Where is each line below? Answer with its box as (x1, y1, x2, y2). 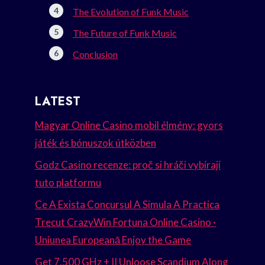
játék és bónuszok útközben (35, 137, 157, 150)
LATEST (35, 93, 81, 111)
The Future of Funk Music (73, 27, 177, 39)
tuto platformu (35, 176, 102, 189)
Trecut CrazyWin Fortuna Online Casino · (35, 215, 216, 228)
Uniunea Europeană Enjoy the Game (35, 233, 192, 246)
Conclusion (73, 49, 118, 60)
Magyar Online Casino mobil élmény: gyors (35, 119, 224, 132)
